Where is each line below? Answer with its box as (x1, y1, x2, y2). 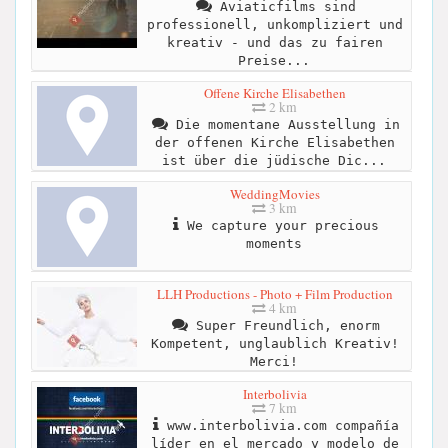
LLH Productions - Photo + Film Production (156, 284, 393, 303)
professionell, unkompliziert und (146, 17, 403, 33)
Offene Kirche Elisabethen (203, 84, 346, 103)
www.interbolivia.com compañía (158, 417, 399, 433)
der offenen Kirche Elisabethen (154, 135, 395, 151)
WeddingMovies (229, 184, 320, 203)
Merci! (249, 353, 298, 369)
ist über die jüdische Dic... (161, 153, 386, 169)
